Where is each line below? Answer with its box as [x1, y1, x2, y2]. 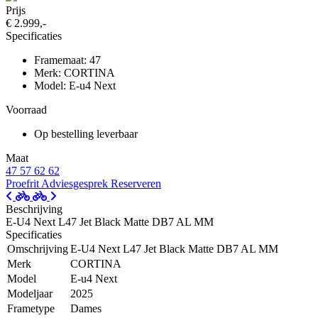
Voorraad [6, 103, 47, 116]
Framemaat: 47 [34, 53, 101, 66]
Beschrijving [6, 202, 62, 215]
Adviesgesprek [41, 177, 111, 190]
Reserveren [111, 177, 161, 190]
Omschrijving [7, 242, 68, 255]
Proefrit [6, 177, 41, 190]
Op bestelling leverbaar [34, 127, 138, 140]
